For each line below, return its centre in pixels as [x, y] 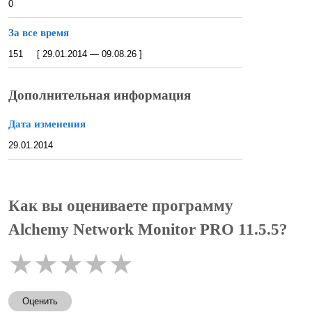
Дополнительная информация [100, 95]
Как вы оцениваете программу [121, 206]
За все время [39, 32]
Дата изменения [47, 124]
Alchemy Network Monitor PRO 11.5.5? [148, 230]
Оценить [40, 302]
